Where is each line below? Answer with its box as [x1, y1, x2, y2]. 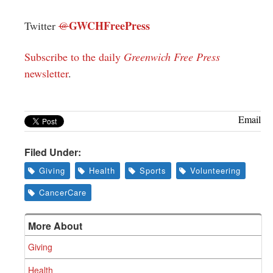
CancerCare [38, 186, 87, 198]
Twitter [24, 18, 58, 33]
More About [28, 218, 82, 233]
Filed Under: [24, 144, 81, 159]
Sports [139, 164, 166, 176]
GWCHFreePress [69, 17, 150, 34]
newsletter [24, 65, 68, 80]
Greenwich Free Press [124, 49, 220, 64]
